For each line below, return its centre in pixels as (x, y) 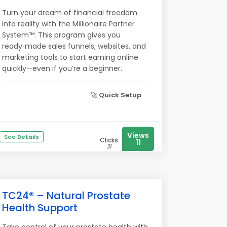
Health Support (40, 208)
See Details (22, 137)
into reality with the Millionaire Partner (68, 24)
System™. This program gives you (61, 35)
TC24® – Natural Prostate (66, 196)
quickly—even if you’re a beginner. (62, 68)
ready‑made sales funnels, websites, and (74, 46)
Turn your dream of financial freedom (70, 13)
